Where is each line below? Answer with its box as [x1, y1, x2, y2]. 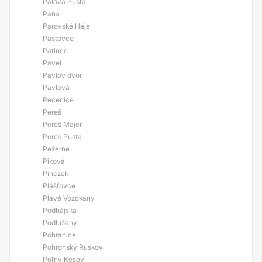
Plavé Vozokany [43, 194, 95, 202]
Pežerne [43, 144, 70, 153]
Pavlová [43, 83, 70, 92]
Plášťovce [43, 181, 75, 190]
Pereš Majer [43, 120, 82, 129]
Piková [43, 157, 65, 166]
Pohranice [43, 230, 76, 239]
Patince [43, 46, 68, 55]
